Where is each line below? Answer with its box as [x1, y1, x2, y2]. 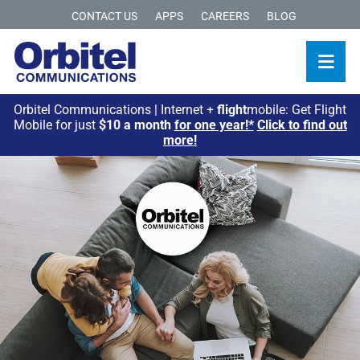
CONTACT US [71, 9, 137, 23]
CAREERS [200, 9, 249, 23]
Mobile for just [13, 117, 99, 133]
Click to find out [256, 117, 347, 133]
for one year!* [174, 117, 254, 133]
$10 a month [98, 117, 174, 133]
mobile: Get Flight [247, 102, 346, 118]
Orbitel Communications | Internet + [14, 102, 217, 118]
